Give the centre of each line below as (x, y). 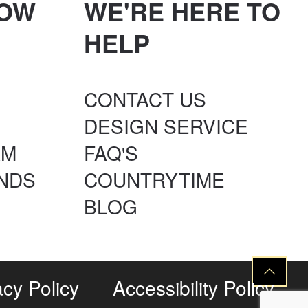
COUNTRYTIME (154, 179)
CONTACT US (145, 99)
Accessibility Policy (194, 287)
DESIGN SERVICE (166, 126)
